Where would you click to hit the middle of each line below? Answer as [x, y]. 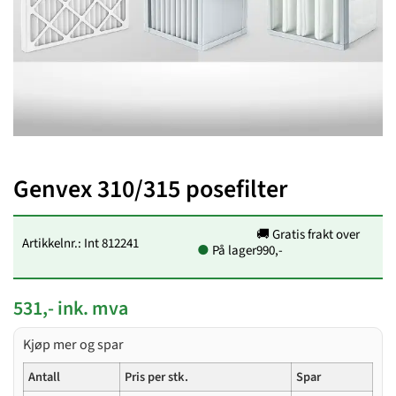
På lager [233, 251]
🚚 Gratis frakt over [308, 235]
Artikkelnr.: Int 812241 [80, 243]
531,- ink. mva [71, 308]
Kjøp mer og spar [73, 345]
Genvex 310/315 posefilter [150, 189]
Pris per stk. [156, 377]
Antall [44, 377]
